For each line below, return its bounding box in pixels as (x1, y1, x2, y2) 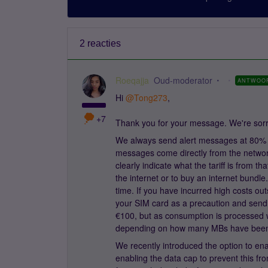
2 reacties (80, 38, 121, 48)
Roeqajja (115, 74, 149, 86)
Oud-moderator (154, 74, 212, 86)
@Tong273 (126, 92, 167, 103)
